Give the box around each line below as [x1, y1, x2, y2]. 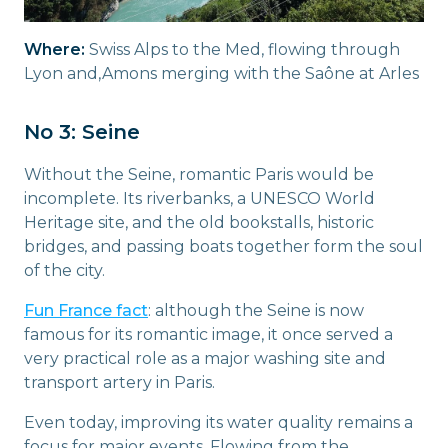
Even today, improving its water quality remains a [24, 412, 413, 432]
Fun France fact [24, 300, 148, 320]
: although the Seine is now [148, 300, 364, 320]
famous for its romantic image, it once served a [24, 324, 393, 344]
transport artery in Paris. [24, 372, 215, 392]
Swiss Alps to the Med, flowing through [85, 39, 400, 59]
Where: [24, 39, 85, 59]
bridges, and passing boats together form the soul [24, 236, 423, 256]
